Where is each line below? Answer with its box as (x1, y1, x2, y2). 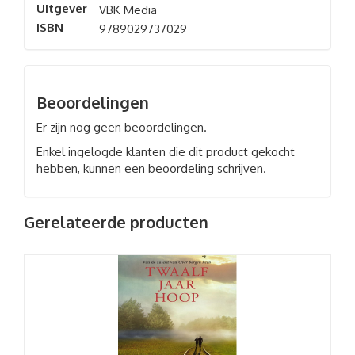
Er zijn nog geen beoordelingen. (36, 120, 207, 135)
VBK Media (99, 2, 157, 17)
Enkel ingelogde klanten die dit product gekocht (36, 144, 295, 159)
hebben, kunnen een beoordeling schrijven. (36, 161, 266, 176)
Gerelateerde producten (24, 212, 208, 232)
